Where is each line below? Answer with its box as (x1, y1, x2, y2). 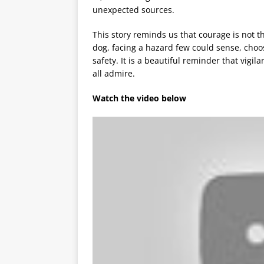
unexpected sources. (93, 4, 174, 15)
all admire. (93, 67, 135, 79)
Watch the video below (93, 92, 189, 104)
